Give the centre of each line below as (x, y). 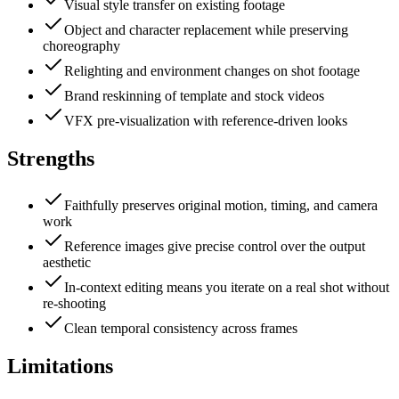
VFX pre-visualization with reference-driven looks (206, 121)
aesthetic (67, 263)
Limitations (60, 366)
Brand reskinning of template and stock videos (194, 96)
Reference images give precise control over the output (215, 247)
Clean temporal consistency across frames (181, 329)
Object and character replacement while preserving (206, 30)
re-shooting (74, 304)
